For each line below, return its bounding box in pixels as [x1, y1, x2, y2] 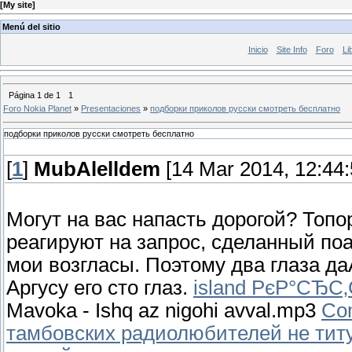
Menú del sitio [2, 21, 60, 31]
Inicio [247, 44, 268, 54]
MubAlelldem [34, 157, 160, 180]
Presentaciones [81, 103, 141, 113]
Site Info [276, 44, 307, 54]
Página [9, 90, 37, 100]
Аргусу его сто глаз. [6, 276, 193, 299]
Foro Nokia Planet [3, 103, 71, 113]
